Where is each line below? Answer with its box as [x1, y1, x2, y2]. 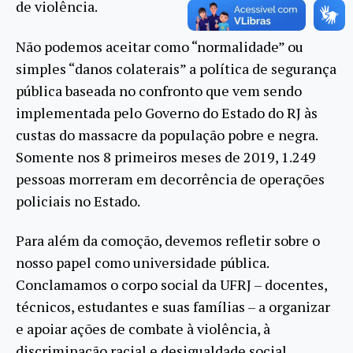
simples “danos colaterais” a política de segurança [16, 58, 336, 78]
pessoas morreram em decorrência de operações [16, 169, 325, 188]
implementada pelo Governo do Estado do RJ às [16, 102, 318, 122]
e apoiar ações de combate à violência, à [16, 319, 270, 339]
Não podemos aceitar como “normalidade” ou [16, 36, 303, 56]
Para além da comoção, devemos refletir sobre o [16, 231, 320, 251]
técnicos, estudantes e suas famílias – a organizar [16, 297, 330, 317]
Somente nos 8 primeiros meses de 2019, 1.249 [16, 147, 316, 166]
